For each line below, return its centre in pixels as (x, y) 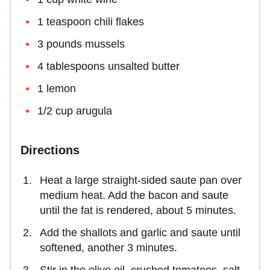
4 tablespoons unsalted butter (108, 66)
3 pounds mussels (81, 44)
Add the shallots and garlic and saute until (140, 233)
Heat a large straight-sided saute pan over (141, 180)
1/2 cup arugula (75, 111)
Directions (50, 150)
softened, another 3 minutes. (108, 248)
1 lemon (57, 89)
